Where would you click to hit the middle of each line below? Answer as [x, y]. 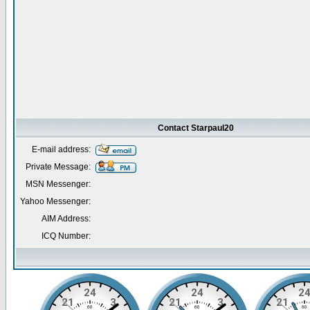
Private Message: [58, 167]
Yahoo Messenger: [55, 201]
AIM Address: [66, 219]
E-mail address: [61, 149]
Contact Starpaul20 [195, 128]
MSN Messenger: [58, 184]
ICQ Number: [66, 236]
